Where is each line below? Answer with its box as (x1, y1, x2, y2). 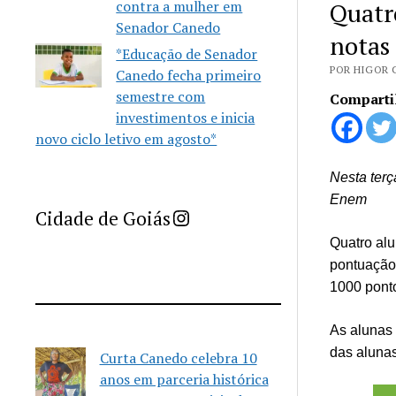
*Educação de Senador (116, 44, 258, 64)
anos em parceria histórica (99, 369, 269, 389)
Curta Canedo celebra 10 (99, 348, 257, 368)
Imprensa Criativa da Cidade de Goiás (170, 202, 222, 232)
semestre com (116, 87, 206, 106)
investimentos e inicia (116, 108, 255, 127)
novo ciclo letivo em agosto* (35, 129, 217, 148)
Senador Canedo (116, 18, 221, 37)
